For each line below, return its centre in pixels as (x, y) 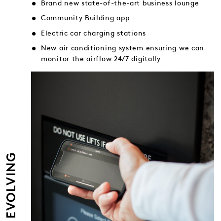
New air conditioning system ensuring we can (123, 48)
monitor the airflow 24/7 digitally (101, 59)
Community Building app (85, 18)
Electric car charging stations (93, 33)
